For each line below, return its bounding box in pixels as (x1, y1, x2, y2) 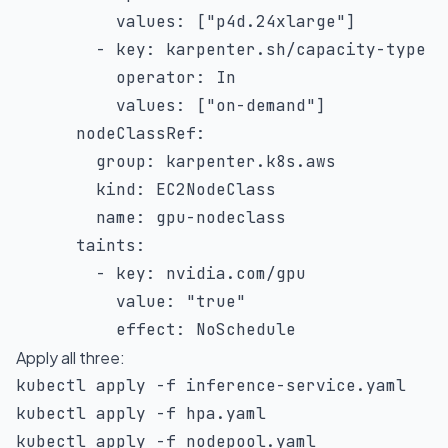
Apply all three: (16, 347, 125, 368)
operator (116, 67, 196, 88)
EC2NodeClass (146, 179, 276, 200)
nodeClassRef (76, 123, 196, 144)
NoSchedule (186, 319, 296, 340)
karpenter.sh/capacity (156, 39, 376, 60)
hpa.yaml (176, 403, 266, 424)
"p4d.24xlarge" (206, 11, 346, 32)
